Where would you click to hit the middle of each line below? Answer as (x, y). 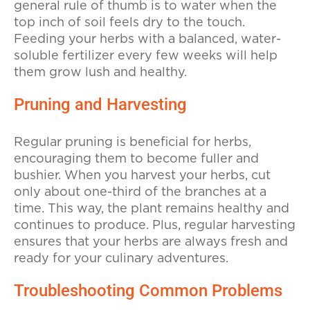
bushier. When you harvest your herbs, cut (142, 175)
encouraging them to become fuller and (136, 159)
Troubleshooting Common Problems (148, 290)
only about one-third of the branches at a (140, 192)
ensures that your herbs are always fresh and (151, 242)
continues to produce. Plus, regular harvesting (155, 225)
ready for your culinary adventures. (121, 258)
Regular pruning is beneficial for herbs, (133, 142)
